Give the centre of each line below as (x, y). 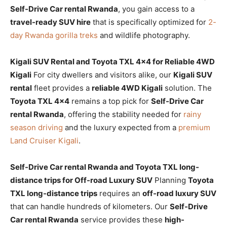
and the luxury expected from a (121, 128)
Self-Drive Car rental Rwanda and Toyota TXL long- (105, 167)
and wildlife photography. (144, 35)
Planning (170, 180)
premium (194, 128)
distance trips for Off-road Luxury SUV (81, 180)
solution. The (187, 88)
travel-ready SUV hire (50, 22)
